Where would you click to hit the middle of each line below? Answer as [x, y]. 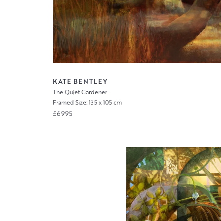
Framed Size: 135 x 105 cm [87, 103]
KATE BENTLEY [80, 82]
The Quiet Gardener [80, 92]
